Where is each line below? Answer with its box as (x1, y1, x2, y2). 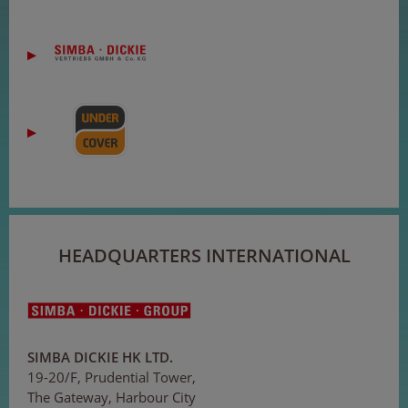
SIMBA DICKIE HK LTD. (27, 347, 173, 366)
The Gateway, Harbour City (27, 387, 196, 406)
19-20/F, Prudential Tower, (27, 367, 196, 386)
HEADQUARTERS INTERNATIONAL (57, 242, 351, 268)
